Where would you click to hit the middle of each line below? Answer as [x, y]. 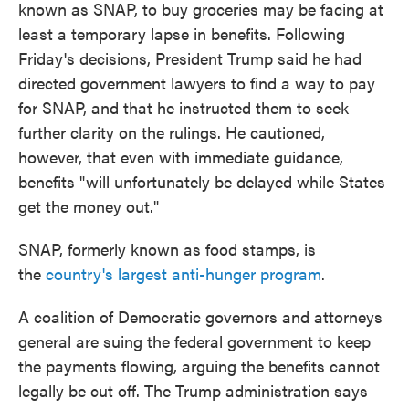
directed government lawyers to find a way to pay [197, 83]
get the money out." [89, 206]
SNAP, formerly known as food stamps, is [167, 249]
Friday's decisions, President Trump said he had [190, 58]
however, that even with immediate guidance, [181, 157]
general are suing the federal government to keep [194, 341]
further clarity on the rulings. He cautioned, [172, 132]
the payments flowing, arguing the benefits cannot [199, 366]
